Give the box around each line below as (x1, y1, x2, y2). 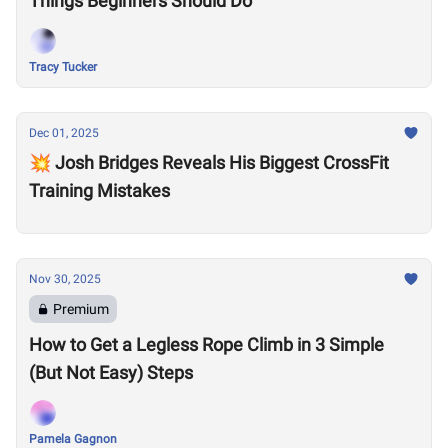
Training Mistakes (29, 180, 170, 201)
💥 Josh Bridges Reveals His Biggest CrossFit (29, 152, 389, 173)
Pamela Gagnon (29, 432, 117, 446)
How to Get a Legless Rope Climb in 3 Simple (29, 334, 384, 355)
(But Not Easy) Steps (29, 362, 193, 383)
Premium (53, 301, 109, 317)
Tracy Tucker (29, 60, 97, 74)
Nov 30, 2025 (29, 272, 101, 286)
